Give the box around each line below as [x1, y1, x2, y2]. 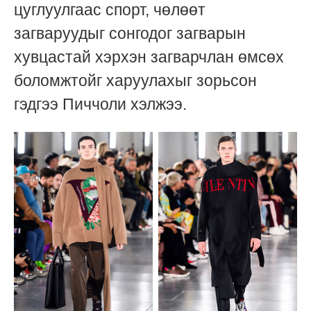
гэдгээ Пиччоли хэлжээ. [14, 95, 187, 114]
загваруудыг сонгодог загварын [14, 24, 246, 43]
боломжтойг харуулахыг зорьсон [14, 72, 257, 90]
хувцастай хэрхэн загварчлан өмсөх [14, 48, 284, 67]
